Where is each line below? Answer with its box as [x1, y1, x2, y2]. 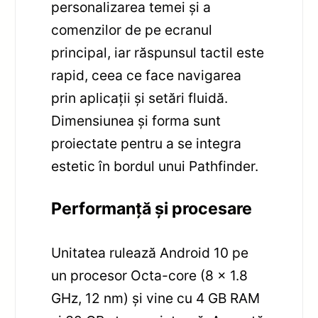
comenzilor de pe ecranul [51, 21, 213, 39]
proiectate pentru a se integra [51, 135, 242, 153]
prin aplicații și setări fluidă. [51, 89, 229, 107]
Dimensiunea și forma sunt [51, 112, 221, 130]
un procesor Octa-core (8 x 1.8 [51, 267, 248, 285]
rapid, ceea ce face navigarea [51, 67, 242, 84]
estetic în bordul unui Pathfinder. [51, 158, 259, 175]
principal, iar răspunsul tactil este [51, 44, 265, 62]
